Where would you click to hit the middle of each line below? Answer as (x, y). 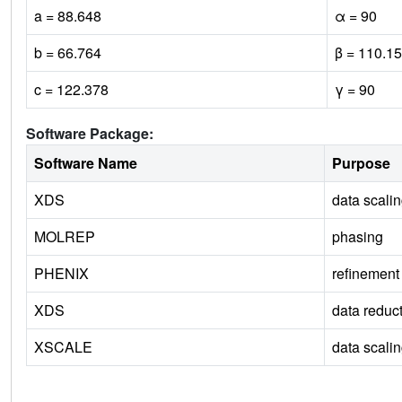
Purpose (361, 162)
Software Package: (90, 133)
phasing (358, 236)
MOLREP (65, 236)
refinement (366, 273)
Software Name (86, 162)
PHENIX (61, 273)
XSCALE (63, 346)
